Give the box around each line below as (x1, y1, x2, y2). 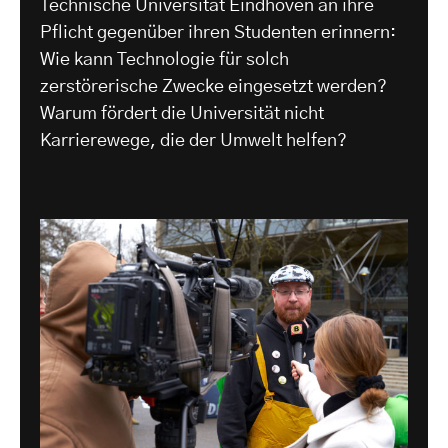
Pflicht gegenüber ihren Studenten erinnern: (40, 24, 396, 43)
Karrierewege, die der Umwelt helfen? (40, 132, 347, 151)
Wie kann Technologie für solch (40, 51, 289, 70)
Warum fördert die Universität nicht (40, 105, 324, 124)
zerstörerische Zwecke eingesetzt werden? (40, 78, 387, 97)
